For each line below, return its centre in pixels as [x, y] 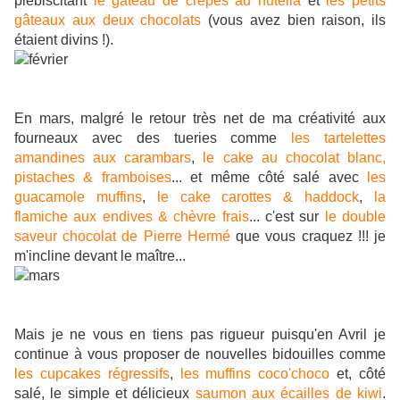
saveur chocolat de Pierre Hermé [122, 237]
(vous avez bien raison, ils [297, 21]
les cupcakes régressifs [92, 374]
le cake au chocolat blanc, [295, 158]
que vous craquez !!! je [311, 237]
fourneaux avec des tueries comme [146, 138]
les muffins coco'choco [255, 374]
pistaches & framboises [93, 178]
